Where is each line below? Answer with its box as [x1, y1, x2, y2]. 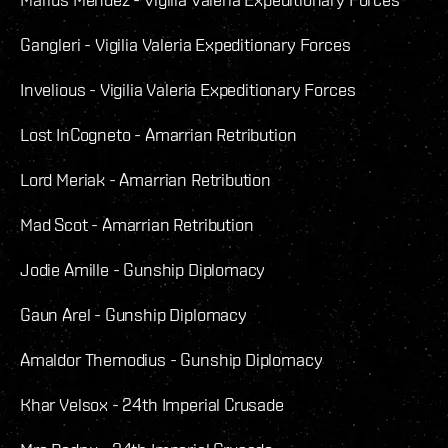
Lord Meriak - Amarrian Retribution [20, 169, 271, 191]
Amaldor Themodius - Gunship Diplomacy [20, 349, 323, 371]
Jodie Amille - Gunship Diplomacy [20, 259, 266, 281]
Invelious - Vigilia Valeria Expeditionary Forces [20, 79, 356, 101]
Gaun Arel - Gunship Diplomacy [20, 304, 247, 326]
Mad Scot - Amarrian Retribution [20, 214, 254, 236]
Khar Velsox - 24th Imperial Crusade [20, 394, 284, 416]
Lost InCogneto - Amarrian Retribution [20, 124, 297, 146]
